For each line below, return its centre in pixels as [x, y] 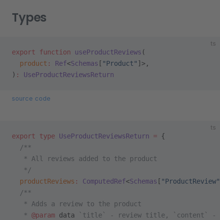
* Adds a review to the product [77, 204]
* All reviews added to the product [84, 159]
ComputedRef [102, 181]
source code [31, 98]
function [53, 52]
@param [43, 215]
